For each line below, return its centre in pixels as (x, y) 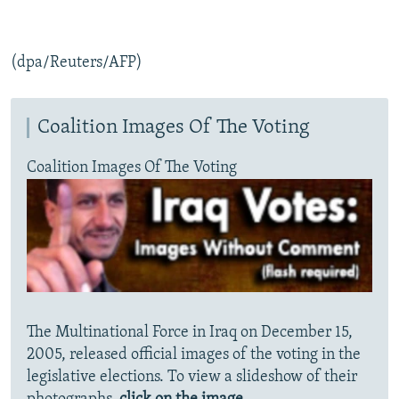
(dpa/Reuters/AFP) (77, 63)
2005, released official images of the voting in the (194, 354)
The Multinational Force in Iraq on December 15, (190, 332)
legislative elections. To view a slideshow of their (192, 377)
